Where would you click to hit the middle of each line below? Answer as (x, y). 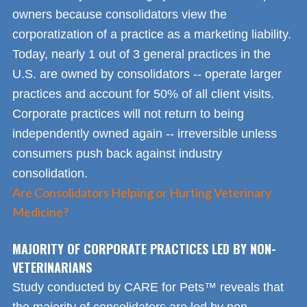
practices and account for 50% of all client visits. (143, 94)
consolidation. (50, 173)
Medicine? (40, 211)
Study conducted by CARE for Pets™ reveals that (148, 287)
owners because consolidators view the (120, 14)
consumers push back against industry (117, 153)
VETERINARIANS (52, 267)
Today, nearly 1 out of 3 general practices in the (142, 54)
